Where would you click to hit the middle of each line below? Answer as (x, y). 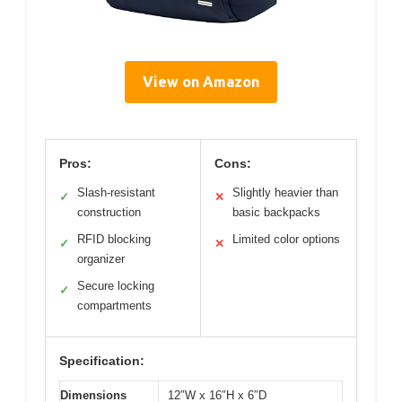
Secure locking (116, 286)
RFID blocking (114, 240)
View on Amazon (201, 82)
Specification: (102, 361)
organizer (101, 259)
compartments (114, 306)
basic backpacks (276, 213)
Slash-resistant (116, 193)
